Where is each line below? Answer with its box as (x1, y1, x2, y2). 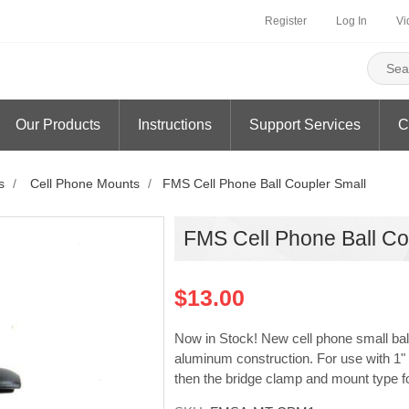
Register (265, 15, 307, 27)
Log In (336, 15, 367, 27)
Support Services (249, 117, 361, 132)
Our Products (16, 117, 100, 132)
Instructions (138, 117, 212, 132)
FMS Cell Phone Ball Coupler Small (163, 176, 366, 191)
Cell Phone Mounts (30, 176, 140, 191)
